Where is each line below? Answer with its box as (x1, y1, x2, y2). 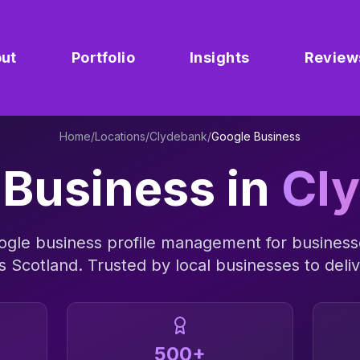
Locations (95, 129, 145, 143)
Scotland (10, 256, 78, 275)
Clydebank (149, 129, 207, 143)
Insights (189, 49, 250, 66)
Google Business (211, 129, 301, 143)
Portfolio (71, 49, 135, 66)
